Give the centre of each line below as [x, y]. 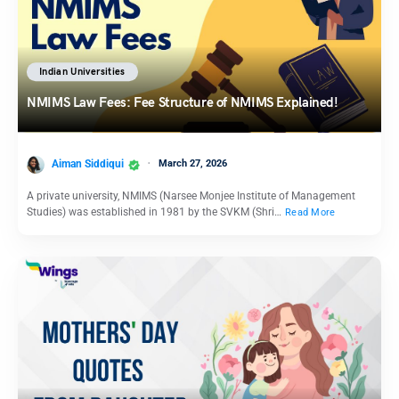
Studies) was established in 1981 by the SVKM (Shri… [155, 212]
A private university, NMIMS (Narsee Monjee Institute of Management [191, 195]
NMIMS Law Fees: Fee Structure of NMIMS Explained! [183, 103]
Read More [310, 212]
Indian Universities [82, 72]
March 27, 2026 [193, 163]
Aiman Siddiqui [88, 163]
